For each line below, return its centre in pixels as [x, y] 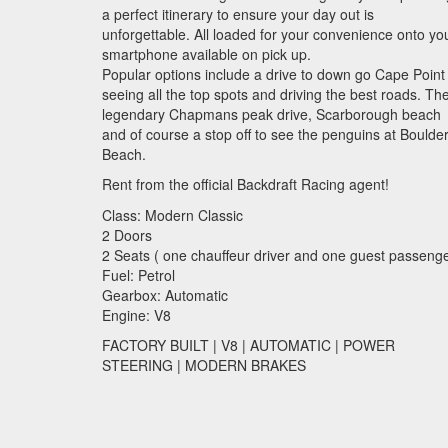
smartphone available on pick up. [206, 53]
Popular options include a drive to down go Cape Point [273, 73]
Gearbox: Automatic [165, 294]
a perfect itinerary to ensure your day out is [238, 13]
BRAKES [278, 365]
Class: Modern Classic [172, 214]
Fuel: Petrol [138, 274]
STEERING [137, 365]
